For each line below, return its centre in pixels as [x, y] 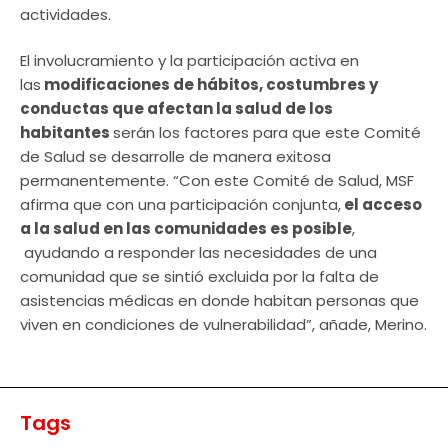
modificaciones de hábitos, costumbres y [209, 85]
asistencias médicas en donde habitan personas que [219, 301]
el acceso [381, 205]
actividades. [65, 14]
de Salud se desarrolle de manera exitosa [175, 157]
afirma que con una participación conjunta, [180, 205]
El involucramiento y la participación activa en [189, 61]
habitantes [66, 133]
